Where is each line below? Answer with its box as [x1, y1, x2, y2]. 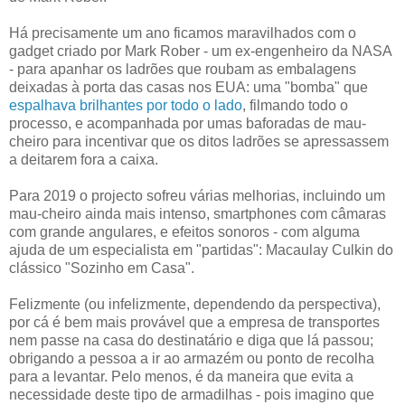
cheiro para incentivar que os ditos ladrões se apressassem [9, 134, 389, 150]
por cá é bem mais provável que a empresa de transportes [9, 315, 380, 331]
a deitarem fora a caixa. [9, 152, 158, 168]
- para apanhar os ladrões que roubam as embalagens [9, 61, 356, 78]
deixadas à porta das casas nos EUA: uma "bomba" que [9, 80, 368, 96]
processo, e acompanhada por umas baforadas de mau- [9, 116, 366, 132]
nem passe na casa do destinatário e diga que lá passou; [9, 333, 373, 349]
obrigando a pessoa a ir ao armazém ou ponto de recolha [9, 351, 374, 367]
